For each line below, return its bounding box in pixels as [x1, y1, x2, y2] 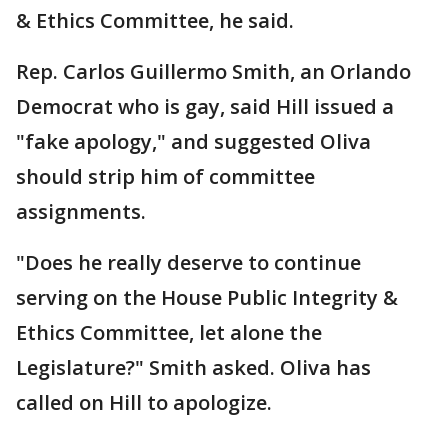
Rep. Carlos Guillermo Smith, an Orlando [16, 58, 411, 86]
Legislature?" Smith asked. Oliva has [16, 354, 371, 382]
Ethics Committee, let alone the [16, 319, 322, 347]
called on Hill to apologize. [16, 389, 272, 417]
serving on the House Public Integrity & [16, 284, 398, 312]
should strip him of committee [16, 163, 315, 191]
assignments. [16, 198, 146, 226]
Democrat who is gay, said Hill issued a [16, 93, 394, 121]
